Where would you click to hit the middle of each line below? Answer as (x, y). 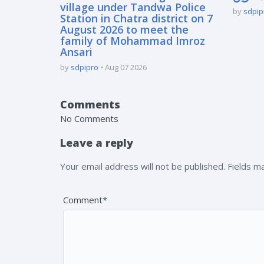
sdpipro (85, 67)
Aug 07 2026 (126, 67)
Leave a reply (97, 142)
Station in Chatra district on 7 (136, 18)
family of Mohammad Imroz (133, 40)
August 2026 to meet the (124, 29)
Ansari (76, 52)
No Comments (89, 118)
